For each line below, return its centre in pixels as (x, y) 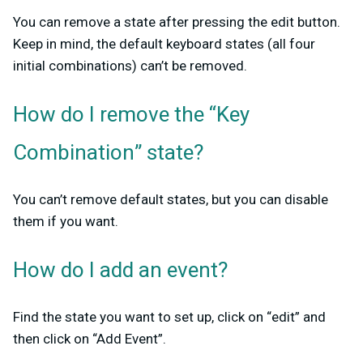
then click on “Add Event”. (90, 339)
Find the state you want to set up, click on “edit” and (169, 317)
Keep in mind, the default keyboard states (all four (164, 44)
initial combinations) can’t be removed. (130, 66)
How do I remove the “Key (131, 115)
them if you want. (66, 222)
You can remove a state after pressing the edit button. (177, 22)
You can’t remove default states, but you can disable (171, 200)
